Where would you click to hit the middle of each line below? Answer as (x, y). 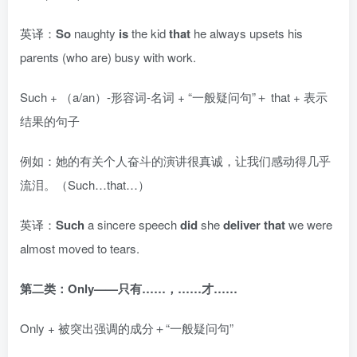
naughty (95, 33)
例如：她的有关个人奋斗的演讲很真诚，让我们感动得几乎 (175, 160)
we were (309, 224)
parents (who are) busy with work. (108, 57)
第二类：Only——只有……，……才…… (129, 288)
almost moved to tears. (80, 248)
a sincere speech (132, 224)
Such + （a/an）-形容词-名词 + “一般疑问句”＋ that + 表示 (174, 96)
